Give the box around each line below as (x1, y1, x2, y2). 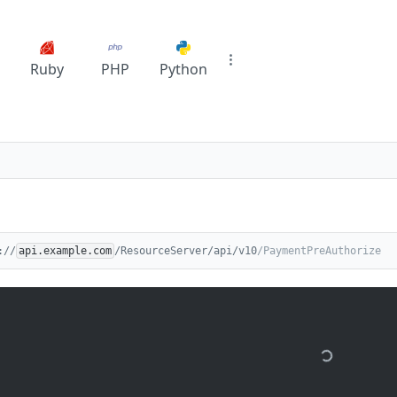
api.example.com (19, 245, 112, 257)
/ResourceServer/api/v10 (114, 245, 257, 257)
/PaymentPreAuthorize (257, 245, 381, 257)
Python (159, 59, 207, 79)
